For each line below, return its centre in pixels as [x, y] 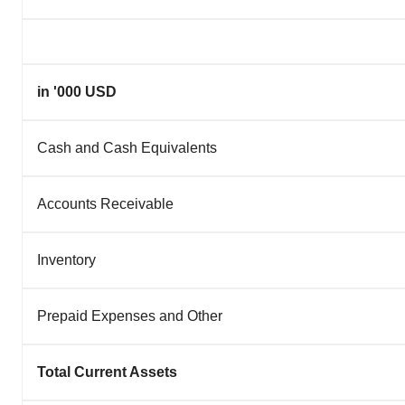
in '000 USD [77, 92]
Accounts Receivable [105, 204]
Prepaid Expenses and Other [130, 316]
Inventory [66, 260]
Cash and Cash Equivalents [127, 148]
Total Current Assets [107, 372]
